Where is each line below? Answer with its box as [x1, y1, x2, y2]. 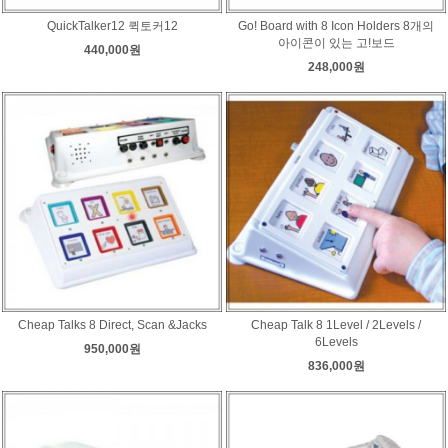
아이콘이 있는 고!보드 [277, 35, 395, 50]
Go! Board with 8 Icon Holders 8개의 [238, 18, 434, 33]
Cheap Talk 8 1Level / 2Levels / [251, 317, 421, 332]
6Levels [314, 334, 358, 349]
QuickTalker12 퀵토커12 [46, 18, 178, 33]
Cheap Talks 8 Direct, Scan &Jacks [17, 317, 207, 332]
